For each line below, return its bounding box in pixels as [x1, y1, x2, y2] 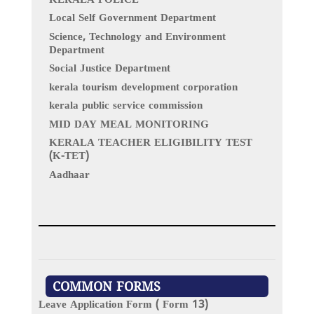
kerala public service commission [48, 100, 203, 114]
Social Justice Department [48, 62, 170, 76]
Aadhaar [48, 168, 90, 182]
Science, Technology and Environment [48, 30, 226, 44]
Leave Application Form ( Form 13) [38, 298, 208, 312]
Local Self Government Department [48, 12, 216, 26]
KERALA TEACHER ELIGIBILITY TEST [48, 137, 252, 151]
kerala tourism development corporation [48, 81, 238, 95]
